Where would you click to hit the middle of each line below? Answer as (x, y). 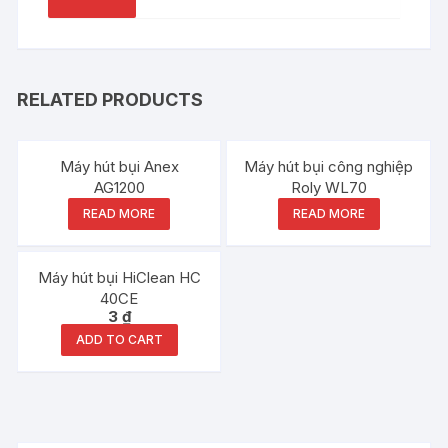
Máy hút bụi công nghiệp (329, 167)
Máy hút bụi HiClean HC (119, 278)
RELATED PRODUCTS (110, 100)
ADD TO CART (119, 340)
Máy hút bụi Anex (119, 167)
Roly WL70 (328, 188)
